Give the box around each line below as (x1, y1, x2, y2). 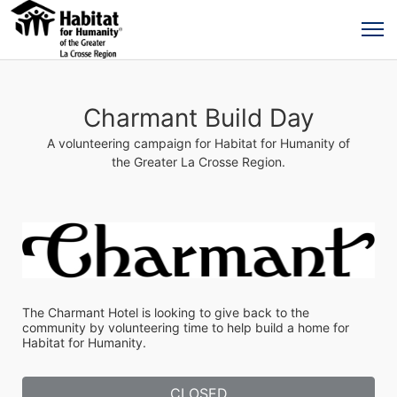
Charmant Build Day (82, 103, 315, 133)
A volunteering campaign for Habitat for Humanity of (47, 136, 350, 151)
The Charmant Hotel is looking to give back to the (22, 304, 309, 320)
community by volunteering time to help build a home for (22, 319, 349, 335)
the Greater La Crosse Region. (112, 154, 285, 169)
